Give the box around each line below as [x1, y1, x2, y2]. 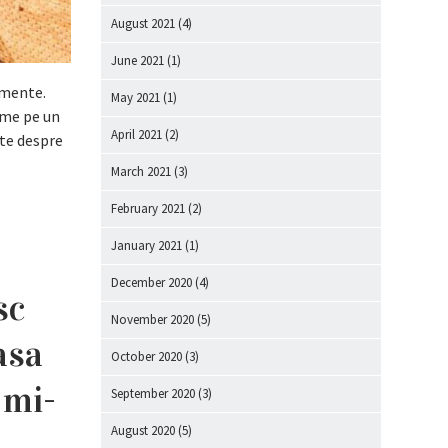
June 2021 [111, 52, 164, 69]
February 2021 [111, 200, 185, 217]
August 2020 [111, 422, 175, 439]
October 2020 [111, 348, 182, 365]
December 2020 [111, 274, 192, 291]
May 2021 [111, 89, 160, 106]
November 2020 [111, 311, 194, 328]
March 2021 [111, 163, 171, 180]
